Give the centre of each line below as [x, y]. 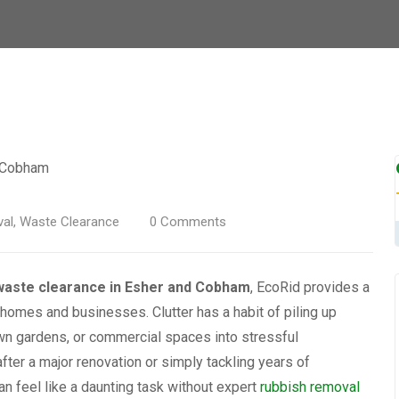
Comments [191, 222]
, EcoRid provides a [310, 287]
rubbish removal [310, 387]
